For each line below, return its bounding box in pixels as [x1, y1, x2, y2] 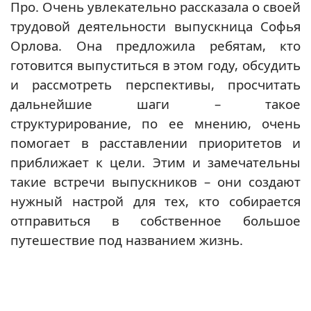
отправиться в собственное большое [10, 212, 301, 229]
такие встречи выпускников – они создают [10, 173, 301, 190]
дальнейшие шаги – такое [10, 95, 301, 112]
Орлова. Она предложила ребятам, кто [10, 37, 301, 54]
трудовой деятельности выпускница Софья [10, 17, 301, 35]
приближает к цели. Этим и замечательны [10, 153, 301, 171]
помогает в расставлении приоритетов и [10, 134, 301, 151]
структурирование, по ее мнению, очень [10, 115, 301, 132]
